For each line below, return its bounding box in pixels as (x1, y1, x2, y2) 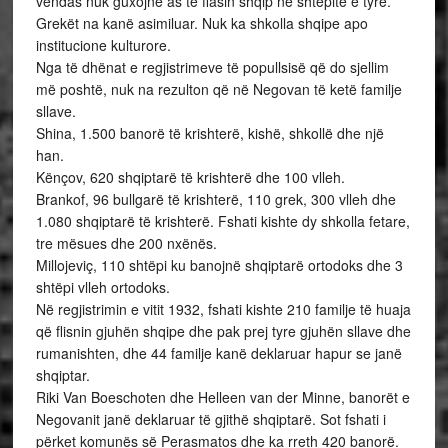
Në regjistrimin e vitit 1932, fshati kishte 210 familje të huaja (35, 299, 411, 319)
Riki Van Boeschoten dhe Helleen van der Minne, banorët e (35, 387, 410, 407)
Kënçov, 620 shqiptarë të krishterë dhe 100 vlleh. (35, 167, 345, 187)
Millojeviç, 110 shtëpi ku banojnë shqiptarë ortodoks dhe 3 (35, 255, 403, 275)
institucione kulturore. (35, 35, 171, 55)
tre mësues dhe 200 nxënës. (35, 233, 217, 253)
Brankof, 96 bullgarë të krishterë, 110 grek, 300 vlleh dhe (35, 189, 396, 209)
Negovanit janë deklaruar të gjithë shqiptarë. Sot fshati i (35, 409, 386, 429)
